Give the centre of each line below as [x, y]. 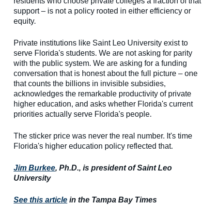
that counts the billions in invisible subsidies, [90, 84]
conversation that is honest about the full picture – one [106, 74]
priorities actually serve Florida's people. [83, 114]
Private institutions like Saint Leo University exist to [101, 43]
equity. [25, 21]
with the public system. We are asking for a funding [100, 63]
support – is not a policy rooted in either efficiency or [102, 11]
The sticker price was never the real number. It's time [103, 136]
